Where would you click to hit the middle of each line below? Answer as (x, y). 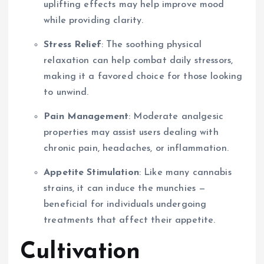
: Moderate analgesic (176, 116)
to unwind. (66, 92)
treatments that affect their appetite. (130, 220)
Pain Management (86, 116)
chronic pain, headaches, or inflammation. (136, 148)
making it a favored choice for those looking (143, 76)
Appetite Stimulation (91, 172)
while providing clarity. (94, 20)
